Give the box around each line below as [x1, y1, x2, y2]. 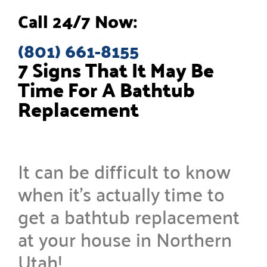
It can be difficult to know [18, 153, 231, 188]
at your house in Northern [18, 221, 232, 256]
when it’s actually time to [18, 176, 225, 211]
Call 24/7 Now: [18, 4, 137, 38]
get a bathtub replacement [18, 198, 240, 234]
